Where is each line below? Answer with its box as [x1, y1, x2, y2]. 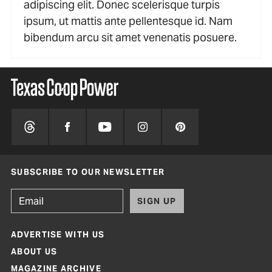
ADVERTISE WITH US [11, 229, 105, 240]
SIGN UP [137, 195, 177, 207]
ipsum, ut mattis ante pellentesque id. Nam [24, 14, 233, 29]
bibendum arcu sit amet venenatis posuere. [24, 30, 237, 45]
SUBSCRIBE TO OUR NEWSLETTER [11, 167, 165, 178]
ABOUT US [11, 246, 58, 257]
